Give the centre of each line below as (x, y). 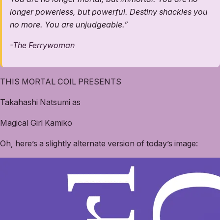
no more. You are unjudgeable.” (69, 25)
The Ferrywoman (44, 45)
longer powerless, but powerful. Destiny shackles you (109, 12)
